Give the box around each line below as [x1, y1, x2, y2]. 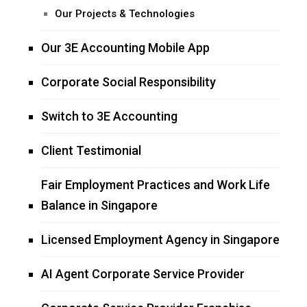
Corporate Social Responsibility [41, 75, 216, 90]
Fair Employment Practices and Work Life [41, 177, 270, 193]
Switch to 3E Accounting [41, 109, 177, 124]
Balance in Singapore [41, 198, 158, 213]
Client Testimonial [41, 143, 141, 158]
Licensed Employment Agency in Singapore [41, 232, 280, 247]
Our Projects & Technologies [55, 8, 195, 21]
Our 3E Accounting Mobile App [41, 40, 210, 56]
